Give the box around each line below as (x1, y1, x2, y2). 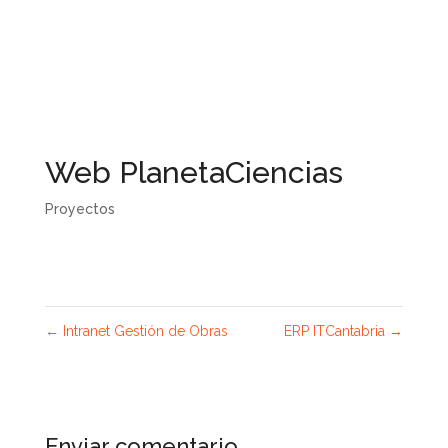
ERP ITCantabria (284, 323, 390, 339)
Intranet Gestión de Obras (58, 323, 228, 339)
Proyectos (44, 201, 115, 217)
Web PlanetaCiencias (44, 155, 343, 190)
